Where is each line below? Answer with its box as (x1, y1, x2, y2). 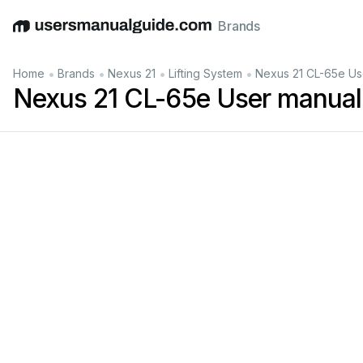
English (12, 26, 56, 43)
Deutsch (56, 26, 107, 43)
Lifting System (169, 66, 242, 80)
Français (201, 26, 254, 43)
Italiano (156, 26, 201, 43)
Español (107, 26, 156, 43)
